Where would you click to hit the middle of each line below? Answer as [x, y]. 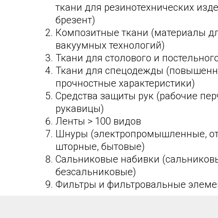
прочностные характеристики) [125, 83]
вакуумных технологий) [110, 45]
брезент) [75, 20]
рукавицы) [80, 109]
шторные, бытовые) [100, 147]
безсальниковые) [96, 172]
